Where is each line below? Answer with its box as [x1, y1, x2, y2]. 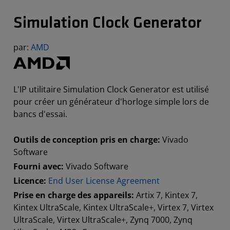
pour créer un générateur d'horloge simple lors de [13, 96, 209, 108]
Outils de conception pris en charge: [13, 134, 162, 146]
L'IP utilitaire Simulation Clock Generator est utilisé [13, 84, 209, 95]
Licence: [13, 175, 48, 187]
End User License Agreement [48, 175, 160, 187]
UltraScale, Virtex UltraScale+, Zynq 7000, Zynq [13, 214, 193, 226]
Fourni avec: [13, 161, 66, 172]
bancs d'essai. [13, 108, 67, 120]
